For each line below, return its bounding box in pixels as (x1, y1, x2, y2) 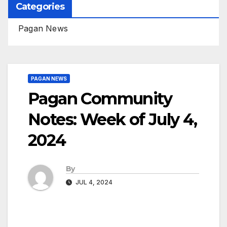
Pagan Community (28, 88, 172, 108)
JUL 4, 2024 (74, 178, 112, 186)
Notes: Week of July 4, (28, 109, 197, 129)
